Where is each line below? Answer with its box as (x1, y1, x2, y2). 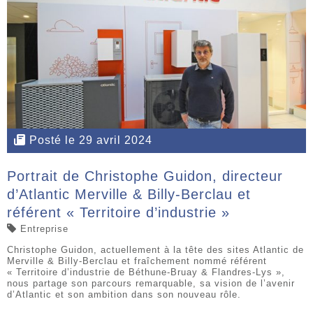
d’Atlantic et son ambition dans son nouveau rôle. (7, 289, 241, 300)
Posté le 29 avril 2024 (29, 134, 152, 147)
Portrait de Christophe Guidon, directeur (7, 168, 283, 184)
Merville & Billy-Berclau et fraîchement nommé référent (7, 255, 267, 266)
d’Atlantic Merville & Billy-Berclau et (7, 186, 251, 202)
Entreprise (20, 223, 68, 234)
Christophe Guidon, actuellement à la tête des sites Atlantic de (7, 244, 304, 255)
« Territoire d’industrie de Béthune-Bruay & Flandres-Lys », (7, 266, 285, 277)
